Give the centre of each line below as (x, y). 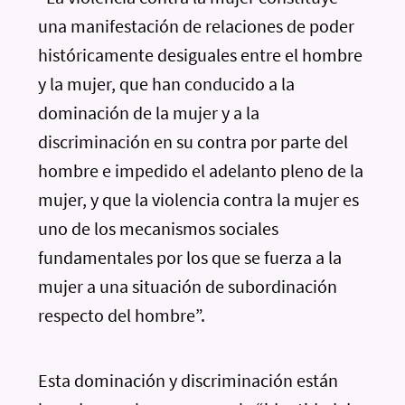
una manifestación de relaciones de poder (197, 26)
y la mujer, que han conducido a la (167, 84)
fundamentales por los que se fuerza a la (190, 257)
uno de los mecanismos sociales (159, 228)
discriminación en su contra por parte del (193, 141)
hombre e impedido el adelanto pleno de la (201, 170)
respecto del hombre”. (122, 315)
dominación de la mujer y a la (149, 113)
